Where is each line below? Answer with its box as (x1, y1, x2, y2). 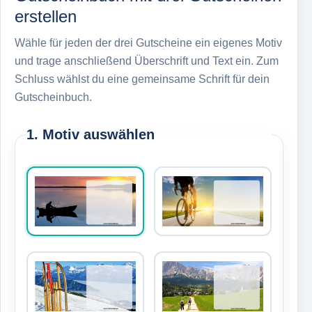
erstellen (15, 7, 77, 26)
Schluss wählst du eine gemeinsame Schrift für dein (15, 73, 270, 85)
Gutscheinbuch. (15, 91, 92, 103)
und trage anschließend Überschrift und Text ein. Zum (15, 55, 279, 67)
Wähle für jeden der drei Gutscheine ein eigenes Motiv (15, 37, 282, 49)
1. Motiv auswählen (26, 127, 155, 142)
